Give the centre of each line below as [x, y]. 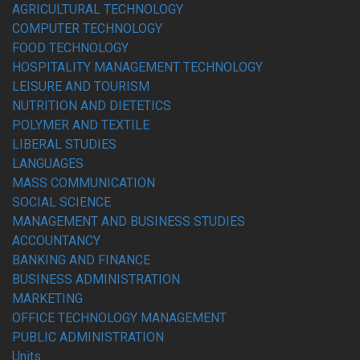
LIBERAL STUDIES [64, 144]
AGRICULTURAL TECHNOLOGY [98, 9]
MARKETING [47, 299]
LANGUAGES [48, 164]
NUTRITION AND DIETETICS [92, 106]
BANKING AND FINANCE [81, 260]
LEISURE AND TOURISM [81, 86]
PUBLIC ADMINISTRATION [88, 337]
